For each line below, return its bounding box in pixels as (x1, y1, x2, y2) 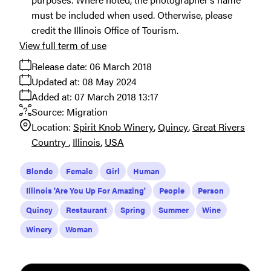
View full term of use (19, 38, 106, 52)
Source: (31, 104, 64, 119)
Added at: (31, 89, 72, 103)
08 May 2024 (82, 74, 137, 88)
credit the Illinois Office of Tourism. (31, 22, 178, 37)
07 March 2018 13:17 (74, 89, 158, 103)
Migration (67, 104, 108, 119)
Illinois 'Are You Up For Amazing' (26, 184, 146, 196)
